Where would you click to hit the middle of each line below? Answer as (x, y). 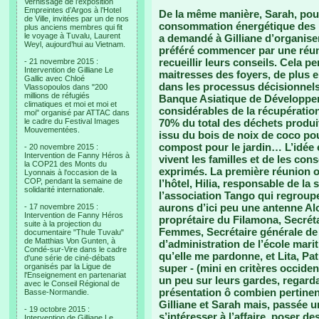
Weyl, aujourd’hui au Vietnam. (75, 44)
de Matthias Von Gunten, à (70, 241)
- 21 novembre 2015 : (61, 61)
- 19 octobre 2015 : (57, 309)
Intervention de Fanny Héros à (77, 155)
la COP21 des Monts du (66, 164)
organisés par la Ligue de (68, 266)
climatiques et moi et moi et (70, 104)
